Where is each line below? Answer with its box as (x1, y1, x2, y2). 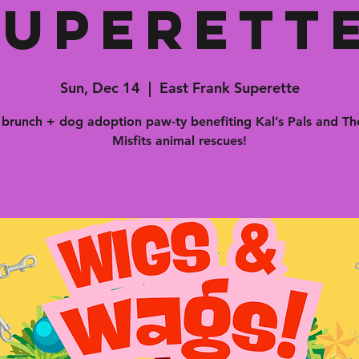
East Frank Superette (159, 79, 300, 97)
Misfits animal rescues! (112, 133, 247, 148)
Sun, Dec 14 (59, 79, 140, 97)
